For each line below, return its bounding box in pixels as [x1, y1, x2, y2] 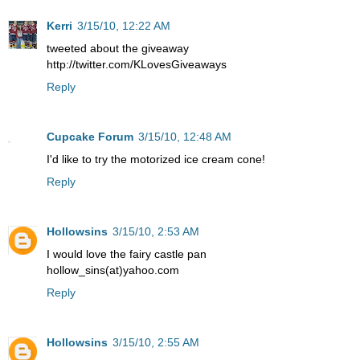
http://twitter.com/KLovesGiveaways [47, 57, 227, 71]
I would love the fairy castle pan [47, 247, 207, 260]
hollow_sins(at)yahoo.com [47, 263, 179, 276]
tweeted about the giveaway [47, 41, 189, 55]
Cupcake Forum [47, 129, 133, 143]
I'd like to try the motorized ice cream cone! [47, 152, 265, 166]
